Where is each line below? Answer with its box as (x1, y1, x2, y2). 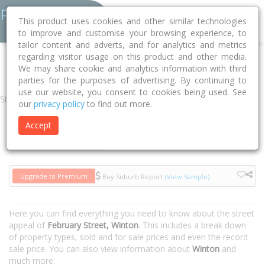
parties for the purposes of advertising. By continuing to (18, 75, 247, 86)
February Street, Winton (47, 219, 138, 231)
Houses (23, 135, 57, 147)
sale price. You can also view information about (9, 243, 192, 254)
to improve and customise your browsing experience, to (18, 27, 247, 38)
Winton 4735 (108, 61, 151, 72)
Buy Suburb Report (101, 172, 163, 181)
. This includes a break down (138, 219, 246, 231)
